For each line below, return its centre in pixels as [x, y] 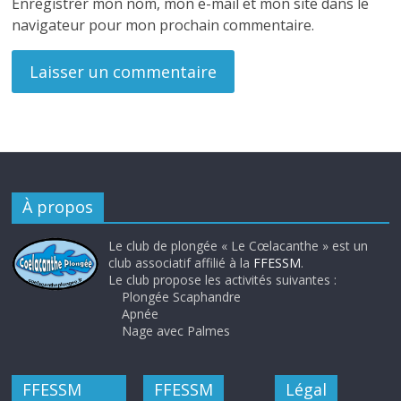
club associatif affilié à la [181, 263]
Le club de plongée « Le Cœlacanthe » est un [239, 246]
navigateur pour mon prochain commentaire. [163, 26]
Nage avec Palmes [176, 331]
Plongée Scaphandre [182, 297]
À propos [58, 207]
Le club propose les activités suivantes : [223, 280]
